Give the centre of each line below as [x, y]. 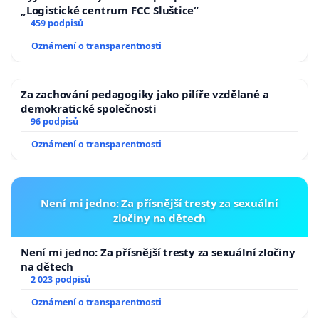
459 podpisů [57, 23]
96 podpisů [54, 122]
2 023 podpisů [60, 280]
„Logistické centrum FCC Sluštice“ [110, 10]
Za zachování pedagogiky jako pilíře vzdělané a [145, 94]
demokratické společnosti [89, 109]
